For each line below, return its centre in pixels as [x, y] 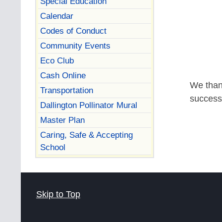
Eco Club [57, 60]
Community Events [75, 45]
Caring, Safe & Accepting [86, 135]
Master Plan [62, 120]
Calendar [56, 16]
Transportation [66, 90]
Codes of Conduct [73, 30]
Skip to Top [58, 194]
